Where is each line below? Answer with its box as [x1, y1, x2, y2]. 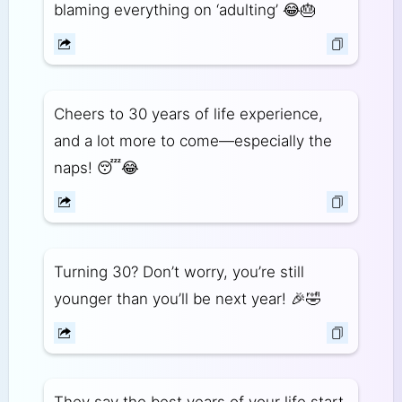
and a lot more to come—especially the [53, 131, 332, 150]
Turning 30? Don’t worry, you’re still [53, 262, 304, 281]
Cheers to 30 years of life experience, [53, 104, 323, 123]
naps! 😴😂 [53, 158, 139, 177]
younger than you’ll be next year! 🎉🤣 [53, 289, 321, 308]
